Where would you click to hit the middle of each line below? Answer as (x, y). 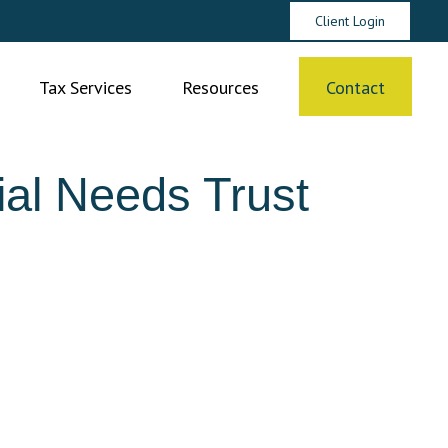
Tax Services (85, 87)
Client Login (349, 21)
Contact (355, 87)
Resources (220, 87)
